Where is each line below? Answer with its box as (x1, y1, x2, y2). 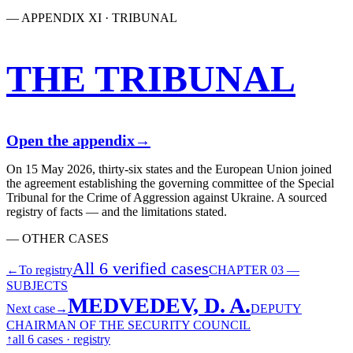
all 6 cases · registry (13, 332, 110, 346)
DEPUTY (251, 301, 302, 315)
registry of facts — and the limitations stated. (6, 204, 227, 218)
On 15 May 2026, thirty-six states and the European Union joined (6, 162, 332, 176)
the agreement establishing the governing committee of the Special (6, 176, 334, 190)
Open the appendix (6, 131, 135, 149)
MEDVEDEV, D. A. (68, 292, 251, 318)
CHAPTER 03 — (209, 262, 299, 277)
